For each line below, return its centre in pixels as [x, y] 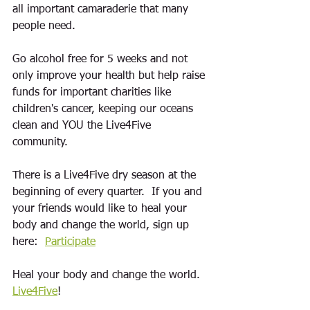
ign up [175, 226]
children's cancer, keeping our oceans [104, 109]
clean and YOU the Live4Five [83, 126]
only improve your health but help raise [110, 76]
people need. [44, 26]
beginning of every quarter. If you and [109, 192]
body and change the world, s [85, 226]
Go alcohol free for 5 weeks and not [102, 60]
